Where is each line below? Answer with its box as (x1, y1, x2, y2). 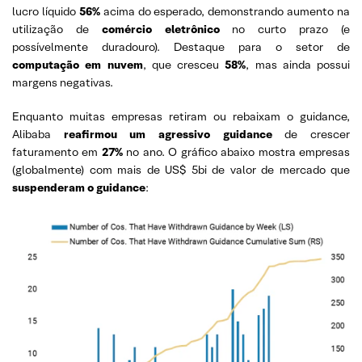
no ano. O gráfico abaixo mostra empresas (122, 145, 351, 159)
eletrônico (164, 22, 233, 36)
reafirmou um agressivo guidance (63, 127, 285, 141)
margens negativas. (12, 75, 113, 90)
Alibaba (12, 127, 64, 141)
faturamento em (12, 145, 102, 159)
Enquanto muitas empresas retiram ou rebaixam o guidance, (12, 109, 350, 124)
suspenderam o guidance (12, 180, 145, 195)
